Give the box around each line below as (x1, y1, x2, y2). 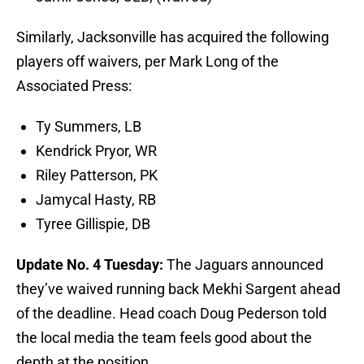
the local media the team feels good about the (16, 329, 312, 347)
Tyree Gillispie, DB (36, 215, 150, 233)
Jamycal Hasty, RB (36, 191, 156, 209)
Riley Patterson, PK (36, 167, 158, 184)
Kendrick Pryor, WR (36, 142, 157, 160)
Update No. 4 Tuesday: (16, 256, 167, 274)
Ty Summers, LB (36, 118, 141, 136)
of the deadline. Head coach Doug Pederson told (16, 305, 327, 323)
